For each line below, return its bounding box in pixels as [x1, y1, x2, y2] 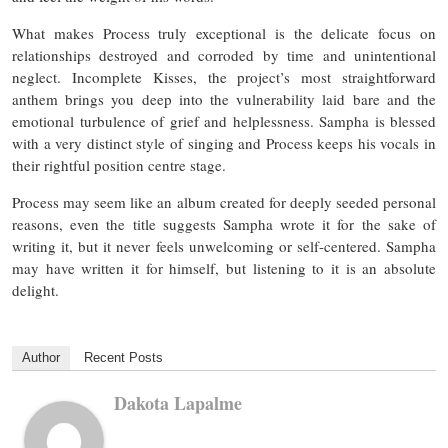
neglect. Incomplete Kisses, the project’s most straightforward [12, 67, 436, 88]
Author [22, 350, 60, 366]
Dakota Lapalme [114, 390, 242, 417]
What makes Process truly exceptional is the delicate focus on [12, 23, 436, 44]
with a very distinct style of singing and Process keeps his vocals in [12, 133, 436, 154]
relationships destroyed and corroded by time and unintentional [12, 45, 436, 66]
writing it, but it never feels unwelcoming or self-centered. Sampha [12, 236, 436, 257]
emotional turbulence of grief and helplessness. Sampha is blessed [12, 111, 436, 132]
